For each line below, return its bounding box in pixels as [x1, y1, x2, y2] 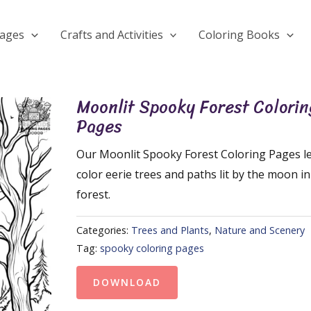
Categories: [76, 224, 131, 237]
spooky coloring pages [100, 242, 204, 255]
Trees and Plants [131, 224, 209, 237]
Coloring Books [199, 27, 280, 42]
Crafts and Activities [60, 27, 163, 42]
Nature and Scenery [215, 224, 305, 237]
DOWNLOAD [93, 275, 161, 289]
